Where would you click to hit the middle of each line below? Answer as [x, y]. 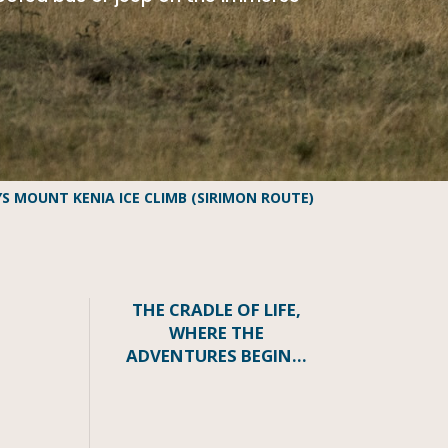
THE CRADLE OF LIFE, [217, 310]
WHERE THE [217, 333]
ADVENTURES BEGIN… [217, 356]
